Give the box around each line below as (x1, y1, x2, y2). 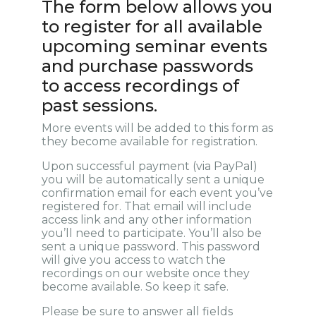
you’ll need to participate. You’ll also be (42, 226, 262, 241)
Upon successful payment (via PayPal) (42, 159, 257, 174)
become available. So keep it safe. (42, 280, 229, 294)
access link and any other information (42, 213, 252, 227)
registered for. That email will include (42, 200, 252, 214)
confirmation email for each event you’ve (42, 186, 273, 200)
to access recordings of (42, 75, 239, 97)
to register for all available (42, 16, 262, 37)
